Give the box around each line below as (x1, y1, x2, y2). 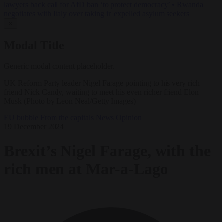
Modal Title (4, 39, 64, 52)
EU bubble (4, 113, 38, 122)
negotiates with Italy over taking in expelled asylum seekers (4, 9, 189, 18)
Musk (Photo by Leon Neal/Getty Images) (4, 96, 136, 105)
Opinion (116, 113, 142, 122)
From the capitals (40, 113, 94, 122)
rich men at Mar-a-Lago (4, 160, 168, 178)
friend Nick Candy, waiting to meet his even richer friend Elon (4, 87, 199, 96)
